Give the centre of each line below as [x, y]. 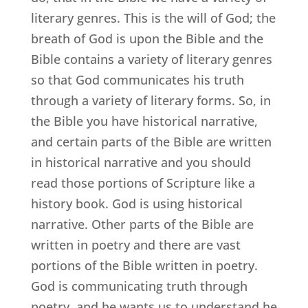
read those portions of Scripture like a [143, 183]
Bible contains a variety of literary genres [151, 59]
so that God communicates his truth [137, 79]
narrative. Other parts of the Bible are [142, 224]
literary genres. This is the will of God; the [153, 18]
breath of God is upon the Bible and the [147, 38]
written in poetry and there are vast [135, 244]
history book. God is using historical [136, 203]
